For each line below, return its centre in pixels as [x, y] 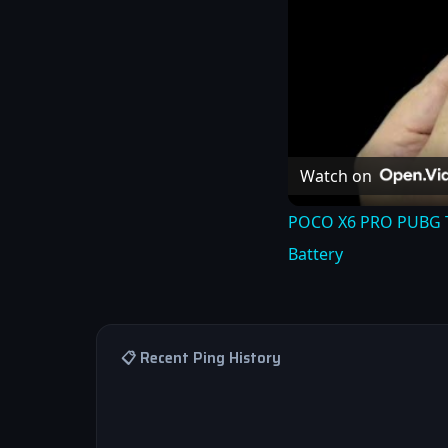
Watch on [336, 175]
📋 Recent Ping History [201, 358]
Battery [315, 254]
